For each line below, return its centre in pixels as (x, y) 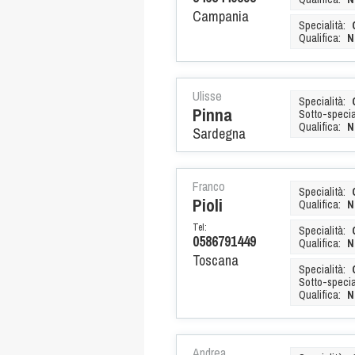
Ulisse (207, 95)
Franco (209, 186)
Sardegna (219, 133)
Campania (221, 16)
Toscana (216, 260)
